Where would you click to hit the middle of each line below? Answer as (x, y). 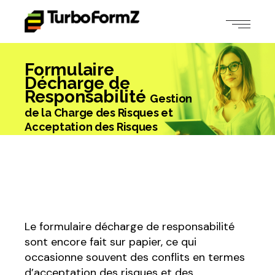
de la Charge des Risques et (99, 112)
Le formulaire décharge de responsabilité (130, 227)
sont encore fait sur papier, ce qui (111, 242)
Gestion (171, 98)
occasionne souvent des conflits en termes (135, 257)
